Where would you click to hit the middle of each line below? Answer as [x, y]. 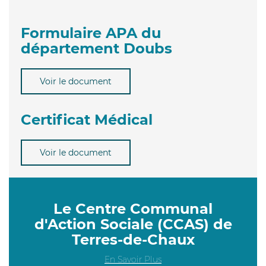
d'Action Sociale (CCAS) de [133, 224]
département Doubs [96, 48]
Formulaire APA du [91, 33]
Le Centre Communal [133, 208]
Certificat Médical [87, 119]
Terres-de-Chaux [133, 239]
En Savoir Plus [133, 259]
